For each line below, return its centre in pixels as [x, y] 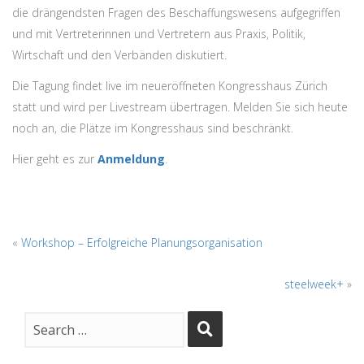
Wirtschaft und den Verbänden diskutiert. [119, 55]
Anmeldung [131, 159]
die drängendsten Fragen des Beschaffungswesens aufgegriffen [176, 13]
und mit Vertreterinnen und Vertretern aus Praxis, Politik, [159, 34]
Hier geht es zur [55, 159]
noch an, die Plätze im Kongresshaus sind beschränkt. [153, 128]
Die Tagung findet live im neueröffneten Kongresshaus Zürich [170, 86]
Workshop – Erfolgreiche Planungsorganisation [142, 243]
